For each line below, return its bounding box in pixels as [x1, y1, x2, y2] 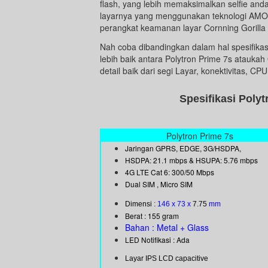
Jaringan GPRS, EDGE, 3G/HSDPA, [125, 143, 241, 154]
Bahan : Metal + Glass [125, 221, 209, 234]
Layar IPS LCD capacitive [125, 254, 208, 263]
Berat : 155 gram [125, 211, 179, 221]
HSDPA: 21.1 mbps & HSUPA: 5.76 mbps [125, 155, 258, 166]
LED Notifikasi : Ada [125, 234, 190, 245]
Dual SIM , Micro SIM [125, 179, 193, 190]
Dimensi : [125, 200, 156, 209]
